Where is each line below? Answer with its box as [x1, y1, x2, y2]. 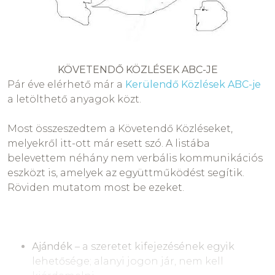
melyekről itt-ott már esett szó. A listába [7, 137, 210, 150]
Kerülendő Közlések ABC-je [125, 79, 261, 91]
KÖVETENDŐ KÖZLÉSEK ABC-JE [57, 64, 218, 76]
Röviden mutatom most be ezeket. [7, 182, 187, 194]
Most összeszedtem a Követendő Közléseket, [7, 123, 233, 135]
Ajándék [32, 241, 72, 253]
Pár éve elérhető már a [7, 79, 125, 91]
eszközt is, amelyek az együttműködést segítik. [7, 167, 244, 179]
